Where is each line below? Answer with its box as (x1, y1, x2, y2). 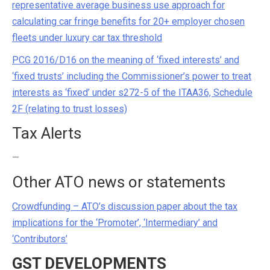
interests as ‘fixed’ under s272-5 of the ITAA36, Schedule (12, 87, 253, 98)
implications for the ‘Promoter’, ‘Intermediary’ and (12, 217, 218, 228)
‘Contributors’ (12, 233, 67, 245)
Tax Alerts (12, 124, 81, 142)
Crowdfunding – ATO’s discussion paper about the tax (12, 201, 237, 212)
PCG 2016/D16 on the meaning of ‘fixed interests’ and (12, 54, 239, 66)
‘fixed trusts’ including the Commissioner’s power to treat (12, 71, 251, 82)
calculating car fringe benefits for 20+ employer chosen (12, 16, 245, 27)
